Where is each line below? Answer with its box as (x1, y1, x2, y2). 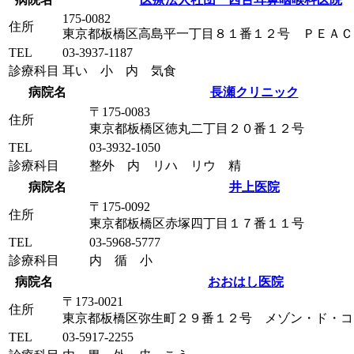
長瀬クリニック (209, 85, 299, 100)
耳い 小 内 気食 (62, 64, 176, 78)
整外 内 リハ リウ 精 (89, 159, 241, 173)
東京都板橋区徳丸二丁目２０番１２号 (89, 122, 304, 136)
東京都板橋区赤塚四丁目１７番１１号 (89, 217, 304, 231)
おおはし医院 (208, 275, 284, 289)
